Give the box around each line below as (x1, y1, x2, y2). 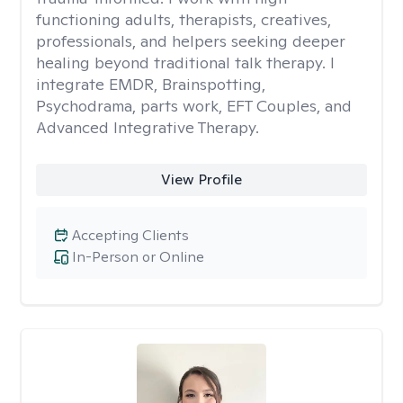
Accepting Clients (72, 226, 189, 245)
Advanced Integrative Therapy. (36, 117, 259, 138)
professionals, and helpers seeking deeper (36, 31, 345, 51)
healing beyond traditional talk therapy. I (36, 52, 335, 73)
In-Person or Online (72, 247, 204, 266)
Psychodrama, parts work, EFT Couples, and (36, 95, 352, 116)
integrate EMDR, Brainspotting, (36, 74, 265, 94)
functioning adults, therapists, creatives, (36, 9, 331, 30)
